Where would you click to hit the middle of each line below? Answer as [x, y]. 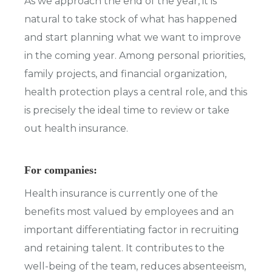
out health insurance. [76, 128]
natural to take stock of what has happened [131, 19]
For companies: [61, 170]
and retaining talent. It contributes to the [124, 248]
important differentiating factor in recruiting [132, 230]
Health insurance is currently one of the [121, 194]
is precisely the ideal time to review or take [127, 110]
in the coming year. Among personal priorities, [135, 55]
